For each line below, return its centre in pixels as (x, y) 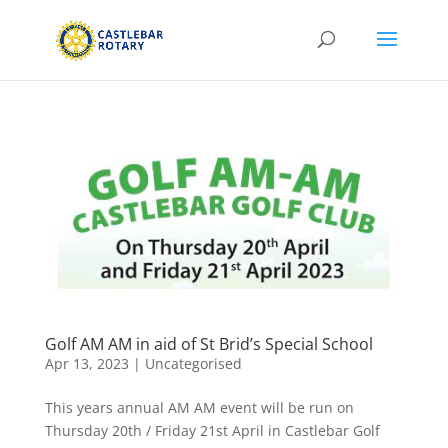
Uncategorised (193, 364)
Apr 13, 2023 (86, 364)
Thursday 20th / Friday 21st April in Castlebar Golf (212, 431)
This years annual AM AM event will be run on (199, 408)
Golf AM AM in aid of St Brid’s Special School (208, 344)
